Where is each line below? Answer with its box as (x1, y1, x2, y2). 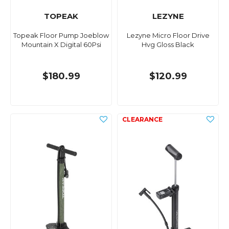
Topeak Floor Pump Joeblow (13, 31, 109, 40)
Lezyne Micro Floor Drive (126, 31, 210, 40)
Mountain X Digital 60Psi (21, 40, 101, 49)
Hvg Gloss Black (142, 40, 194, 49)
